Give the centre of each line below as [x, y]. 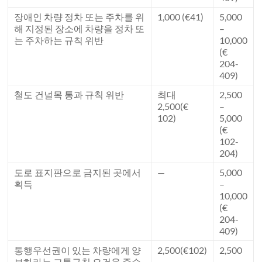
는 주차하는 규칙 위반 [59, 40]
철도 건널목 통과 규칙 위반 [69, 95]
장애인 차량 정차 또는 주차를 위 [80, 17]
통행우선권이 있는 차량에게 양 [78, 250]
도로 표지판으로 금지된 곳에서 [78, 173]
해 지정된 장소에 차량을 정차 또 [80, 29]
